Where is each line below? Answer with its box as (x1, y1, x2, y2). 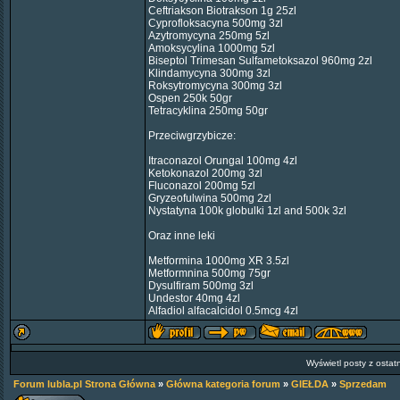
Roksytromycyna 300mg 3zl (148, 79, 282, 92)
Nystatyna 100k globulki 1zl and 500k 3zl (148, 204, 346, 217)
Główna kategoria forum (166, 379, 280, 389)
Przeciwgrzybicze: (148, 129, 236, 142)
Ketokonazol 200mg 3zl (148, 167, 262, 179)
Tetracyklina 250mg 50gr (148, 104, 268, 117)
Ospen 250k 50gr (148, 92, 232, 104)
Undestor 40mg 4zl (148, 292, 240, 304)
